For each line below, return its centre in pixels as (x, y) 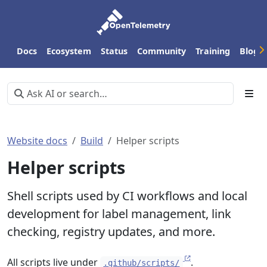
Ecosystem (69, 51)
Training (213, 51)
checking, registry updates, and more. (111, 232)
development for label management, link (119, 214)
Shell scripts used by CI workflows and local (127, 196)
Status (114, 51)
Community (162, 51)
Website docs (37, 141)
